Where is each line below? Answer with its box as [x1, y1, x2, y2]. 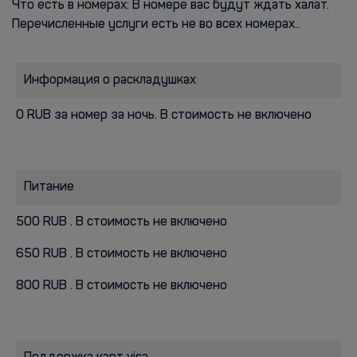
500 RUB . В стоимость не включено [16, 216, 227, 229]
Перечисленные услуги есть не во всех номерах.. [12, 18, 300, 31]
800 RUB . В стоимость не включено [16, 280, 227, 292]
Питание [24, 181, 74, 194]
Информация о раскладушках [24, 74, 196, 87]
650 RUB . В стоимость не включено [16, 248, 227, 261]
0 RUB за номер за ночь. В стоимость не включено [16, 109, 312, 122]
